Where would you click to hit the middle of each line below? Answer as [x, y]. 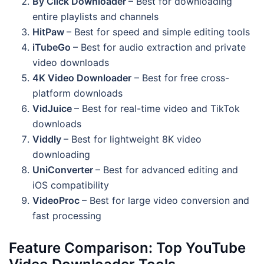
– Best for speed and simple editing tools [158, 32]
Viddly [48, 139]
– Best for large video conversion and [166, 200]
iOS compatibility [71, 185]
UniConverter [64, 169]
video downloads [71, 62]
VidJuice [53, 108]
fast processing [67, 215]
